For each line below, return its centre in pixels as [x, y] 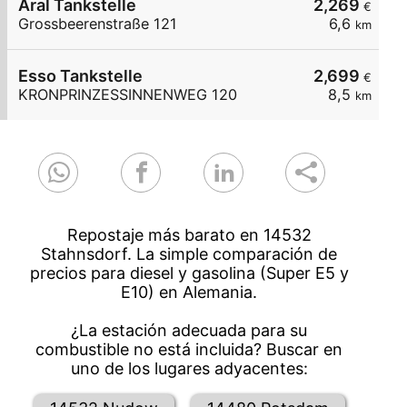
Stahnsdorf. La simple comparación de [189, 254]
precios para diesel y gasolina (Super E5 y [189, 273]
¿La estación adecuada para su [189, 331]
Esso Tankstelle [80, 76]
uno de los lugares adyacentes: [189, 369]
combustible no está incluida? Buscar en [189, 350]
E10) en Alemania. [189, 293]
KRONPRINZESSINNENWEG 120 [128, 95]
